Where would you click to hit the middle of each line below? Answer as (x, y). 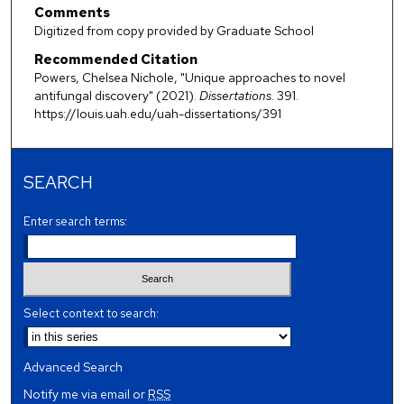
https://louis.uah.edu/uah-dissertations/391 (157, 113)
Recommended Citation (115, 59)
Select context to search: (92, 314)
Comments (72, 13)
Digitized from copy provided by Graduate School (174, 31)
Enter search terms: (76, 221)
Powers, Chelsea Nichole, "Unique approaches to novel (189, 77)
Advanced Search (73, 367)
